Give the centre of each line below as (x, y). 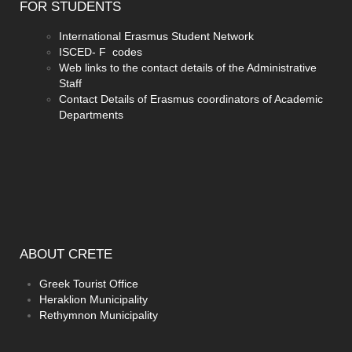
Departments (91, 114)
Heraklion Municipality (93, 299)
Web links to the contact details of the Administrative (188, 67)
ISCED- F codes (101, 51)
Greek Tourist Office (89, 283)
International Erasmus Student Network (156, 36)
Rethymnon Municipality (99, 315)
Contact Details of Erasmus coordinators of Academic (191, 99)
